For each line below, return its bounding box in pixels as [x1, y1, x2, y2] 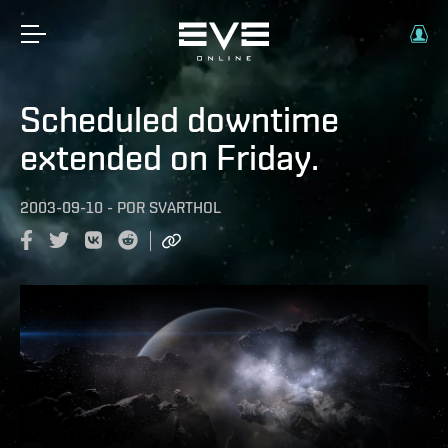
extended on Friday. [20, 136, 319, 178]
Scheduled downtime [20, 98, 339, 140]
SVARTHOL [149, 198, 221, 217]
